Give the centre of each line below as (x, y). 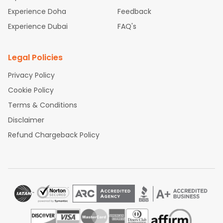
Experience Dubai (38, 26)
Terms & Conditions (43, 105)
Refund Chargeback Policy (54, 135)
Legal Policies (35, 57)
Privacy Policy (31, 75)
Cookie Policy (31, 90)
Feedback (134, 11)
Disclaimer (26, 120)
